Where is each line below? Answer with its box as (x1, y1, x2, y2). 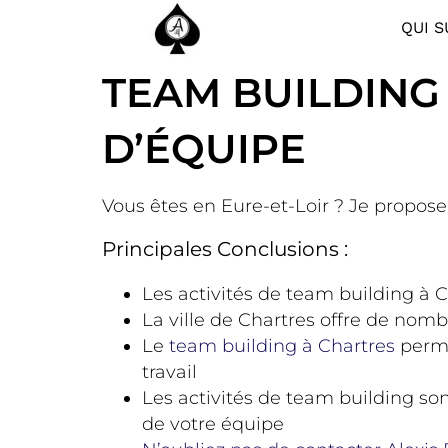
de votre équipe (142, 412, 284, 435)
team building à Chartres (169, 334, 395, 357)
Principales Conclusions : (102, 236, 348, 261)
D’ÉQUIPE (102, 123, 306, 173)
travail (142, 360, 197, 383)
